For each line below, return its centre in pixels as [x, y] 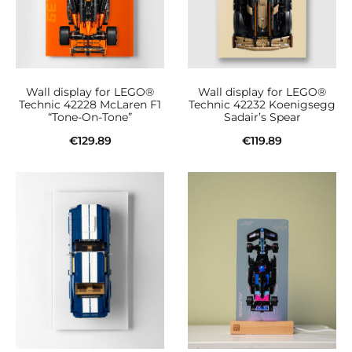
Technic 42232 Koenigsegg [262, 104]
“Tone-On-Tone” [90, 117]
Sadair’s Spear [262, 117]
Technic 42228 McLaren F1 [90, 104]
